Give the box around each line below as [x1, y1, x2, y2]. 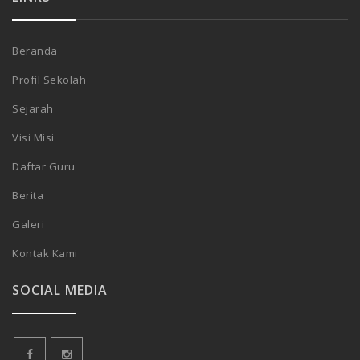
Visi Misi [12, 129, 55, 145]
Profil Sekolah [12, 72, 86, 87]
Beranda [12, 43, 58, 58]
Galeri [12, 216, 44, 231]
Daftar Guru [12, 158, 76, 174]
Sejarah [12, 100, 54, 116]
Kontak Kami [12, 245, 78, 260]
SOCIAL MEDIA [12, 280, 108, 299]
